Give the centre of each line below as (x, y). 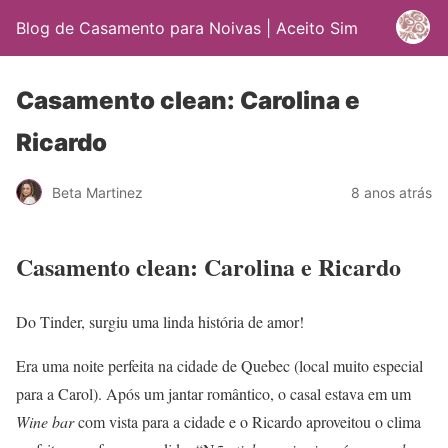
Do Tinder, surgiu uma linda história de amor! (160, 321)
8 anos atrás (391, 192)
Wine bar (45, 421)
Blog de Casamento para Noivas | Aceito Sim (187, 28)
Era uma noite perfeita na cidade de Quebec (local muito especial (219, 365)
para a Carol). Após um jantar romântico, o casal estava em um (213, 393)
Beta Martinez (97, 192)
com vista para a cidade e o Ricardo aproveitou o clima (247, 421)
